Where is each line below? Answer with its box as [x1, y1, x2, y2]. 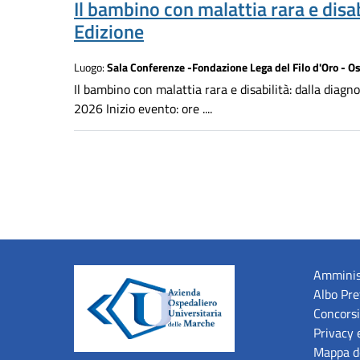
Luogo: [74, 59, 107, 76]
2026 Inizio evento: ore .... [74, 99, 212, 119]
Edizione [74, 17, 144, 47]
